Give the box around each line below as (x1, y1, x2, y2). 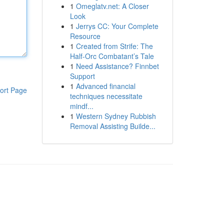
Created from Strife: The (75, 41, 153, 51)
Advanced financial (75, 81, 135, 91)
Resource (69, 31, 100, 41)
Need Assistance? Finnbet (75, 61, 159, 71)
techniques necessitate (69, 91, 142, 101)
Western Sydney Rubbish (75, 111, 156, 121)
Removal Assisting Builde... (69, 121, 155, 131)
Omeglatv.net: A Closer (75, 1, 149, 11)
